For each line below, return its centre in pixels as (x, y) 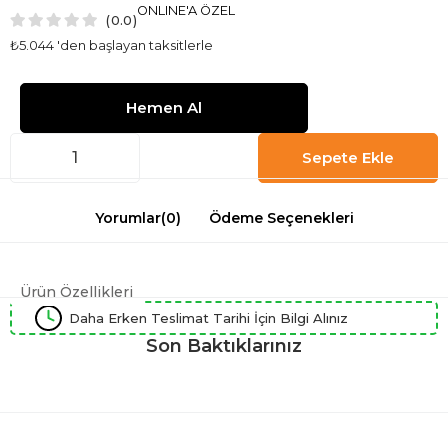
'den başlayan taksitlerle (135, 44)
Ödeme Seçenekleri (281, 217)
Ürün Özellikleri (76, 291)
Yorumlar (127, 217)
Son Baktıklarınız (224, 345)
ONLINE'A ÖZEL (186, 10)
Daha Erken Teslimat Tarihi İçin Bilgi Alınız (208, 317)
